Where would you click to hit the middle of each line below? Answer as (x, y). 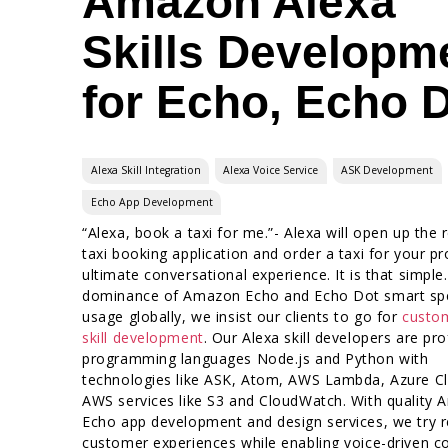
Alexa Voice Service (271, 170)
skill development (143, 337)
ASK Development (387, 170)
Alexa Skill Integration (145, 170)
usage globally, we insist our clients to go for (242, 316)
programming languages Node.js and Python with (255, 358)
